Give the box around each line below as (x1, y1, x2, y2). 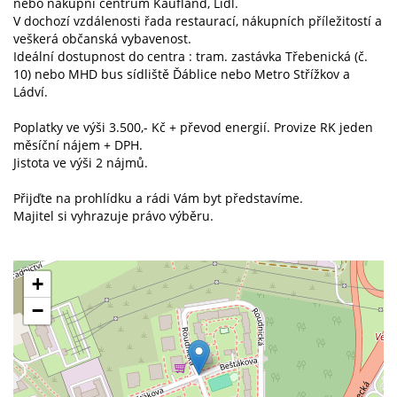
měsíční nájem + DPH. (13, 136, 143, 153)
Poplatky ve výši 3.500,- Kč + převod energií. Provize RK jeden (13, 118, 373, 136)
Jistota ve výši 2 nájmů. (13, 153, 148, 171)
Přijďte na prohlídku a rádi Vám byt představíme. (13, 189, 303, 206)
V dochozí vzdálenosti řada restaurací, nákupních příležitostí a (13, 12, 382, 29)
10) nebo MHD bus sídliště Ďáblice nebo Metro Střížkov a (13, 65, 350, 82)
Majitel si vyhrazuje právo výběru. (13, 206, 214, 224)
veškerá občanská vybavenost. (13, 29, 191, 47)
